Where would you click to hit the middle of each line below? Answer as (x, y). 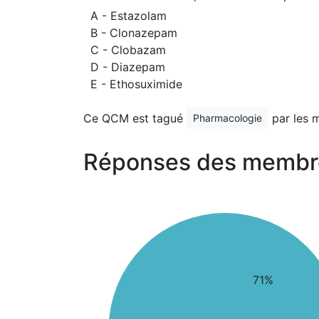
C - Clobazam (128, 50)
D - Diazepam (128, 67)
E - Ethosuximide (136, 84)
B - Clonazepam (134, 33)
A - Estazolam (129, 16)
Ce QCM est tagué (135, 118)
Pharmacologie (228, 118)
